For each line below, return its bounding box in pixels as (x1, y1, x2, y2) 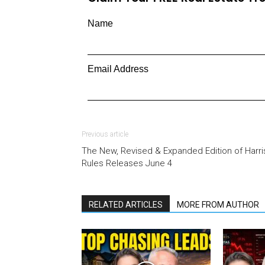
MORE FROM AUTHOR (177, 200, 259, 209)
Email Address (88, 64, 148, 74)
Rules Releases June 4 (82, 158, 172, 169)
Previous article (82, 130, 128, 138)
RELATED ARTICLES (89, 200, 163, 209)
